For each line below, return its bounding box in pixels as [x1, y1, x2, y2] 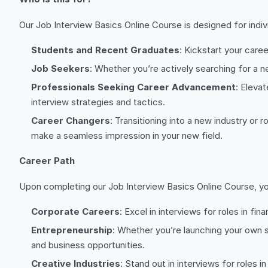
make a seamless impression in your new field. [31, 130, 223, 141]
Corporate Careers [31, 206, 120, 217]
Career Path [19, 155, 75, 166]
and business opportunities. [31, 239, 145, 251]
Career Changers [31, 115, 110, 126]
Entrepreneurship [31, 224, 112, 236]
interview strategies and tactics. [31, 96, 165, 108]
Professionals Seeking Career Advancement [31, 81, 236, 93]
